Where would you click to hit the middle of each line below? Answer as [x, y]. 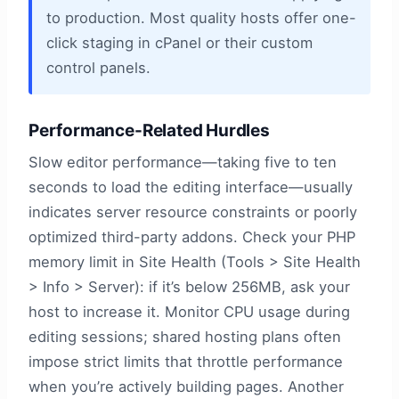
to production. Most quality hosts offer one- [201, 18]
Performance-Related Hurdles [149, 130]
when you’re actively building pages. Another [186, 387]
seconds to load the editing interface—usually [191, 187]
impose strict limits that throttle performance [186, 362]
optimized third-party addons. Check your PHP [192, 237]
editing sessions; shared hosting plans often [185, 337]
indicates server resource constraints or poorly [193, 212]
